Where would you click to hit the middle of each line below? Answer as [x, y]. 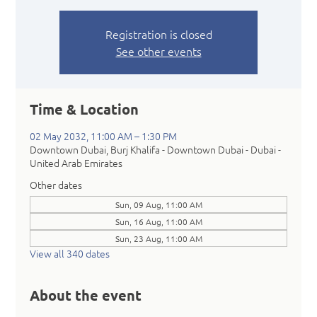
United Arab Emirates [76, 162]
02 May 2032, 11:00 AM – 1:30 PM [104, 136]
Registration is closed [158, 34]
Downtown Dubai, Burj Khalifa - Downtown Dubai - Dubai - [156, 149]
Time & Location [85, 109]
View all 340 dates [70, 253]
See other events [158, 51]
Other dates [56, 184]
